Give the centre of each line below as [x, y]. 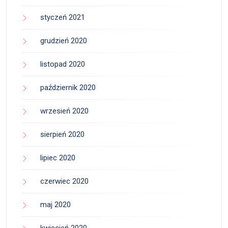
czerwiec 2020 [64, 181]
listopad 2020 [63, 64]
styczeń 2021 [63, 18]
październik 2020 [68, 88]
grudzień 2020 [64, 41]
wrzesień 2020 [64, 111]
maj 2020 [55, 205]
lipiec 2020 [58, 158]
